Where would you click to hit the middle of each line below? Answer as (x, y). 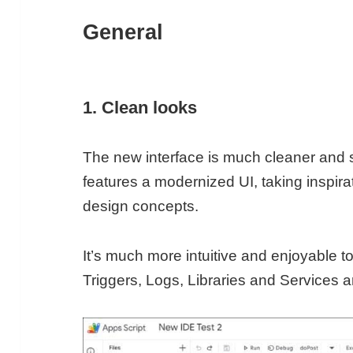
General (123, 33)
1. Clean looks (140, 108)
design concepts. (141, 206)
